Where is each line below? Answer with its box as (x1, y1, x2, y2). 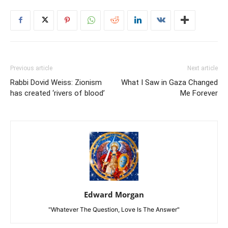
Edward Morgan (84, 189, 144, 199)
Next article (187, 64, 218, 72)
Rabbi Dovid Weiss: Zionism (10, 77, 102, 87)
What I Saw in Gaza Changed (121, 77, 218, 87)
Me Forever (180, 88, 218, 98)
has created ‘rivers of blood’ (10, 88, 105, 98)
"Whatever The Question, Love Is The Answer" (48, 205, 180, 213)
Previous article (10, 64, 52, 72)
